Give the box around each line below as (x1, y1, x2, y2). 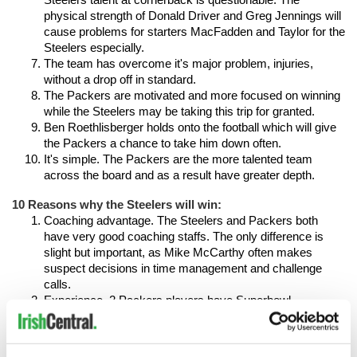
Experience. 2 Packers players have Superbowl (44, 294, 291, 307)
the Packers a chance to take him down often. (44, 137, 281, 150)
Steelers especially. (44, 41, 144, 54)
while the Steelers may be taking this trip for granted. (44, 105, 315, 118)
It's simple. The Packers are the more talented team (44, 153, 312, 166)
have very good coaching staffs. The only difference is (44, 230, 324, 243)
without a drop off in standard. (44, 73, 196, 86)
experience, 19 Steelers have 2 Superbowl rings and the (44, 310, 333, 323)
